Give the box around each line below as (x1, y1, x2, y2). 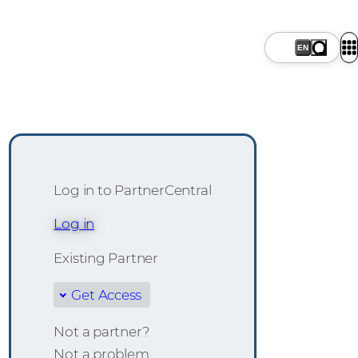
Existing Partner (54, 249, 159, 266)
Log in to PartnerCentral (54, 181, 212, 198)
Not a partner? (54, 324, 150, 340)
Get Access (71, 286, 142, 303)
